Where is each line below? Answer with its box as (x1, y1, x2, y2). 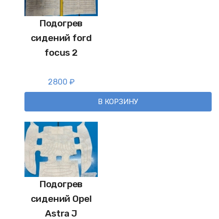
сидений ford (30, 32, 92, 44)
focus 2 (44, 47, 78, 58)
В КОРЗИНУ (98, 97, 138, 106)
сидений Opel (30, 193, 92, 204)
